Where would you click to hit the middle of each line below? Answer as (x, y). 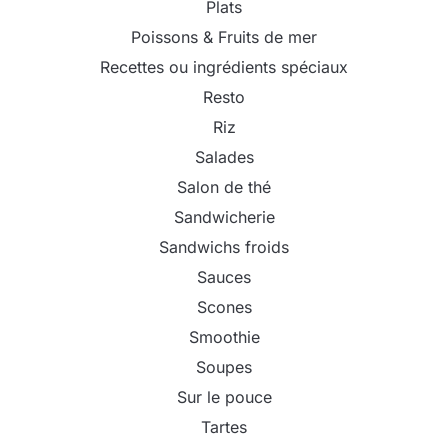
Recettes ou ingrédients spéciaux (224, 67)
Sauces (224, 277)
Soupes (224, 367)
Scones (224, 307)
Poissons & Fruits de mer (224, 37)
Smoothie (224, 337)
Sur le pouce (224, 397)
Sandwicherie (224, 217)
